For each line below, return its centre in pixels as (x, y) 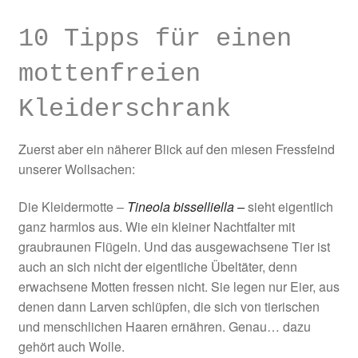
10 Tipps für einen (155, 39)
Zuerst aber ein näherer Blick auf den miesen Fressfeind (176, 149)
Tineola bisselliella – (187, 207)
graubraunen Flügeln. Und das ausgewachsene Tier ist (174, 247)
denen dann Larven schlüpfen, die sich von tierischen (169, 307)
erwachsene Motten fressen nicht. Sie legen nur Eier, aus (179, 287)
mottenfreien (109, 74)
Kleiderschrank (124, 109)
